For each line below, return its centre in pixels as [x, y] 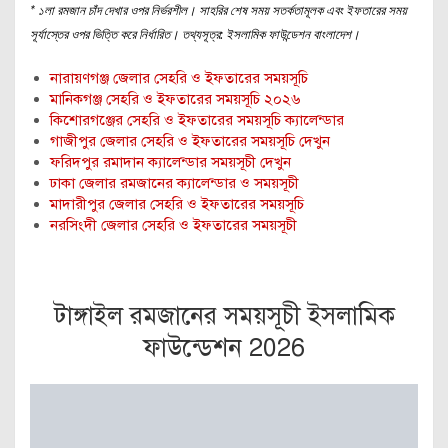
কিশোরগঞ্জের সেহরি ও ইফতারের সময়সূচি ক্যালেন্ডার [197, 120]
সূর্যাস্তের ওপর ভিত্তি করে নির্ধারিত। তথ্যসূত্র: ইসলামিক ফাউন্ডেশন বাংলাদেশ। [195, 35]
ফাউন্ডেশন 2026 [224, 347]
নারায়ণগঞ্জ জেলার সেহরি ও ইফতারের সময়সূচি [179, 78]
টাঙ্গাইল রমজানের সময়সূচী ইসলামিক [224, 315]
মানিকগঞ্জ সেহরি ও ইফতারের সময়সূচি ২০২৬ [175, 99]
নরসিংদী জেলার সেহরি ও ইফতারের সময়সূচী [173, 225]
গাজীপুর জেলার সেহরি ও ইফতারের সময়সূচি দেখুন [192, 141]
